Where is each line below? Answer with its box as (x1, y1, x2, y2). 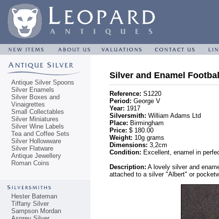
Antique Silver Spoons (11, 79, 74, 86)
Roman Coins (11, 159, 49, 167)
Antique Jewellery (11, 152, 61, 159)
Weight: (109, 134, 132, 141)
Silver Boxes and (11, 93, 60, 101)
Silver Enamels (11, 86, 54, 93)
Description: (109, 163, 146, 171)
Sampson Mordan (11, 207, 61, 215)
